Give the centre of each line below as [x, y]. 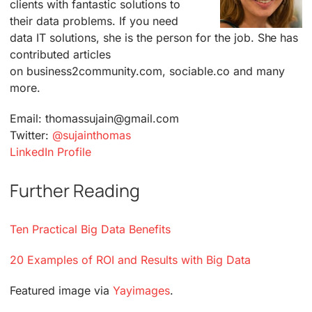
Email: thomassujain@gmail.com [94, 119]
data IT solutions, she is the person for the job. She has [154, 38]
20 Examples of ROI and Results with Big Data [130, 260]
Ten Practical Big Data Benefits [90, 229]
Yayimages [141, 291]
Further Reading [75, 191]
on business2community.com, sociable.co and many [147, 71]
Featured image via [61, 291]
